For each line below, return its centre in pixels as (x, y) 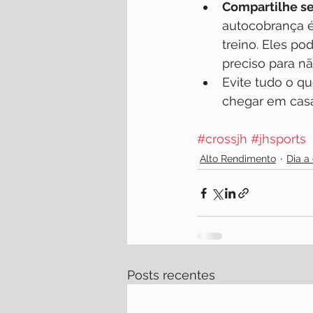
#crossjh (222, 139)
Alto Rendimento (238, 158)
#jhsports (278, 139)
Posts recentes (171, 275)
